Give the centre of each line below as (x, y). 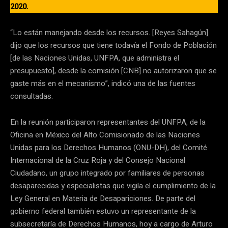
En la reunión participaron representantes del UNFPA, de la (108, 122)
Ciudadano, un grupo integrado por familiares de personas (107, 173)
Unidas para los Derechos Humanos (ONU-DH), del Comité (109, 147)
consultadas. (32, 96)
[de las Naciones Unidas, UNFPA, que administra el (95, 58)
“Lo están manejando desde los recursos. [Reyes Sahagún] (109, 32)
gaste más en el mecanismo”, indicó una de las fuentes (103, 83)
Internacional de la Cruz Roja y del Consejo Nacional (98, 160)
